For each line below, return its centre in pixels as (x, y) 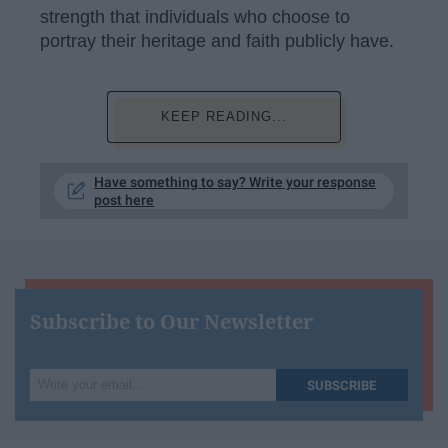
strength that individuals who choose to (195, 17)
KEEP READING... (223, 116)
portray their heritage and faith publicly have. (217, 41)
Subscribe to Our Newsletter (171, 321)
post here (124, 199)
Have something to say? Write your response (235, 181)
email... (58, 427)
